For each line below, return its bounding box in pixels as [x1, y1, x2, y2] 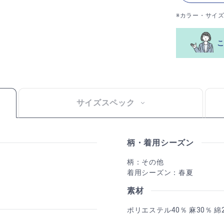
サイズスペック [76, 97, 135, 107]
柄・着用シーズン [127, 137, 194, 147]
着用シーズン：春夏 [127, 168, 193, 176]
